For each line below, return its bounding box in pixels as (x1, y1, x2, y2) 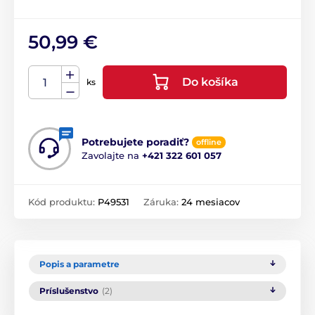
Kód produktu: (28, 196, 98, 208)
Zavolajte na (82, 150, 142, 162)
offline (196, 137, 221, 148)
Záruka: (143, 196, 181, 208)
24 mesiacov (181, 196, 240, 208)
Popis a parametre (39, 259, 120, 270)
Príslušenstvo (39, 285, 98, 297)
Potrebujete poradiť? (82, 136, 189, 149)
